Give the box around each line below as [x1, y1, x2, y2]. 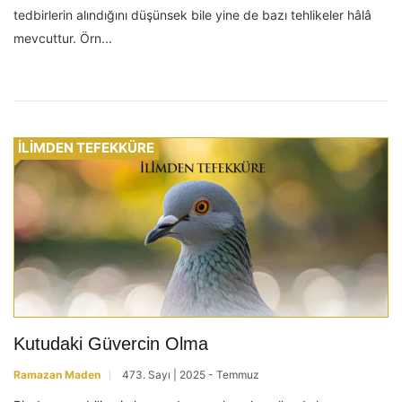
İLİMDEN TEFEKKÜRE [18, 138, 154, 156]
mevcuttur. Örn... [13, 30, 112, 46]
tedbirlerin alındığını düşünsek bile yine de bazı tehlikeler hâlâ [13, 6, 371, 22]
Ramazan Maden [13, 367, 100, 381]
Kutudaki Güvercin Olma [13, 333, 208, 354]
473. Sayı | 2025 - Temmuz [122, 367, 259, 381]
